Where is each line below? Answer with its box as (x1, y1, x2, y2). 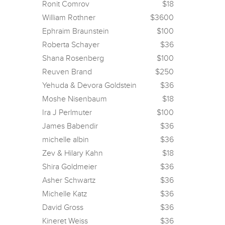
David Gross (42, 202, 83, 212)
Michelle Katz (42, 189, 87, 199)
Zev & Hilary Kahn (42, 148, 103, 158)
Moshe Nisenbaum (42, 94, 107, 104)
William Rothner (42, 13, 95, 23)
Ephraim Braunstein (42, 26, 109, 36)
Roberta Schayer (42, 40, 99, 50)
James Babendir (42, 121, 98, 131)
